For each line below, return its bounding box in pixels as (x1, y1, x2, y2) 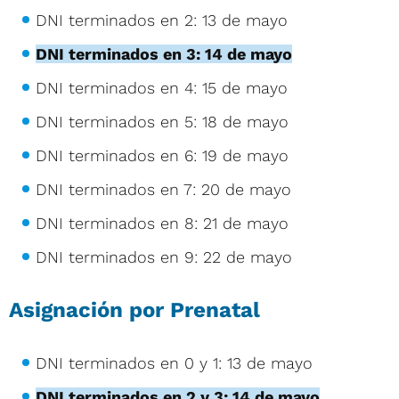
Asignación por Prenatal (9, 297, 260, 322)
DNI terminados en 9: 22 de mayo (36, 247, 292, 266)
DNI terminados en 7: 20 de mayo (36, 179, 291, 199)
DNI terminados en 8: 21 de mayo (36, 213, 289, 232)
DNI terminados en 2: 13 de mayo (36, 10, 288, 29)
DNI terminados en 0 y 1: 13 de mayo (36, 353, 313, 372)
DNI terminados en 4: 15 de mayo (36, 77, 288, 97)
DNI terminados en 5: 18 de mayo (36, 111, 289, 131)
